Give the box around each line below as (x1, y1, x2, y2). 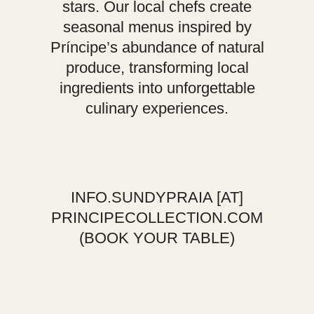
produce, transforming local (65, 59, 249, 76)
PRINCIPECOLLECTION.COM (51, 209, 263, 226)
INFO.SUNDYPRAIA (71, 189, 212, 206)
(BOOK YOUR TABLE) (79, 229, 235, 247)
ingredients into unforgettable (59, 79, 255, 97)
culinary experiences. (86, 100, 228, 117)
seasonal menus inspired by (62, 18, 252, 36)
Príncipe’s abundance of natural (50, 39, 264, 56)
